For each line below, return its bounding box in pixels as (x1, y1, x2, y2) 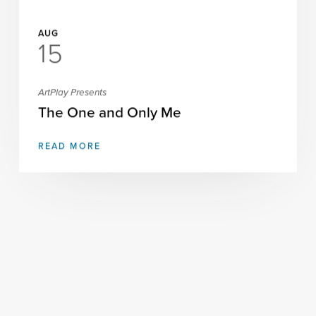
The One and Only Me (38, 104, 182, 122)
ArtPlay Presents (38, 87, 107, 99)
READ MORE (38, 141, 101, 152)
